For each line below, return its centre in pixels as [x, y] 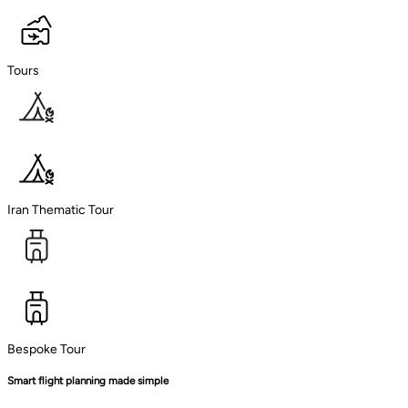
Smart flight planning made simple [88, 381]
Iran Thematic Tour [61, 210]
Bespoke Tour [46, 349]
